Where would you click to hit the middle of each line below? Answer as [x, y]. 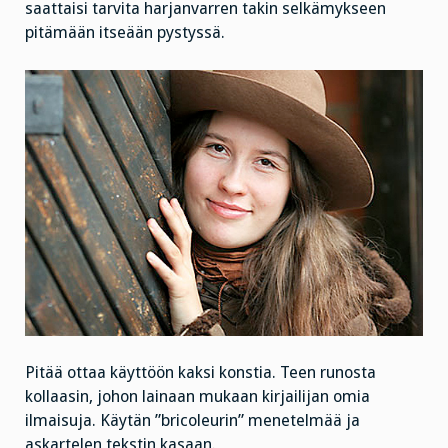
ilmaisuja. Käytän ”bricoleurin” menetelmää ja [192, 420]
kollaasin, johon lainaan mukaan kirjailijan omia [197, 396]
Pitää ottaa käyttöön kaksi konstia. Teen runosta [200, 372]
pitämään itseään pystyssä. [125, 33]
